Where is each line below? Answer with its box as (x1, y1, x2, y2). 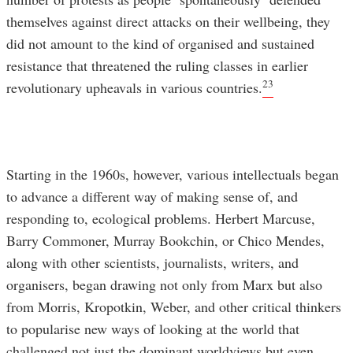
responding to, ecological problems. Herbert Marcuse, (6, 209, 315, 229)
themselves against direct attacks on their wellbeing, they (6, 12, 330, 32)
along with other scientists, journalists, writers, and (6, 253, 299, 273)
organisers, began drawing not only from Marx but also (6, 275, 322, 295)
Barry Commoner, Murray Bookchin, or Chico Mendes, (6, 231, 325, 251)
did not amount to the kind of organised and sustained (6, 34, 314, 54)
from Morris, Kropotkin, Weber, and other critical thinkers (6, 297, 341, 317)
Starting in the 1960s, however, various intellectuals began (6, 165, 339, 184)
